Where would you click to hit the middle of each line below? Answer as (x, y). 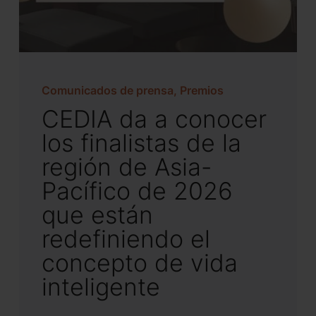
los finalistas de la (141, 143)
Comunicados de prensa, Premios (132, 90)
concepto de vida (139, 263)
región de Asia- (126, 167)
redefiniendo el (126, 239)
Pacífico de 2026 (137, 191)
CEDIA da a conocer (154, 119)
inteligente (101, 287)
